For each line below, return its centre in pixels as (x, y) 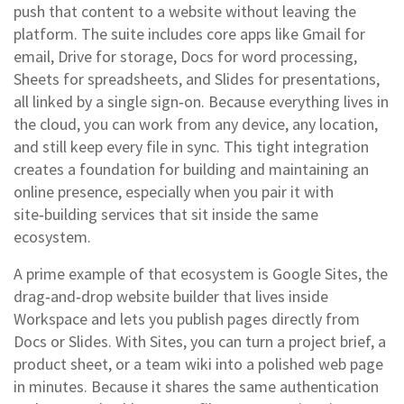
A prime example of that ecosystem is (143, 274)
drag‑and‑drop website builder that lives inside (171, 296)
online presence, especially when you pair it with (174, 192)
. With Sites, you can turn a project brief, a (247, 341)
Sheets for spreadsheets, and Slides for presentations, (197, 79)
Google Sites (315, 274)
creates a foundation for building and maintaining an (191, 169)
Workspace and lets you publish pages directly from (187, 319)
